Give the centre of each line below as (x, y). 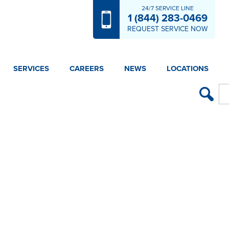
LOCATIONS (187, 68)
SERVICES (31, 68)
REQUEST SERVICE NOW (168, 29)
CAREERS (86, 68)
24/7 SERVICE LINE (167, 8)
